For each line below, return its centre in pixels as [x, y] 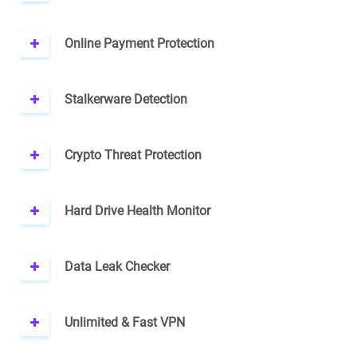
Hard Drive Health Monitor [138, 211]
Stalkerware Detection [126, 99]
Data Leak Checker [118, 267]
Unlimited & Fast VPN [125, 322]
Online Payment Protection [140, 43]
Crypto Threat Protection [133, 155]
